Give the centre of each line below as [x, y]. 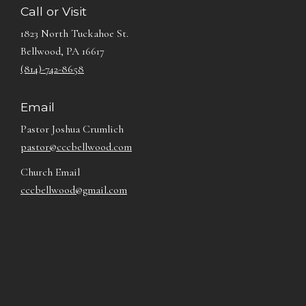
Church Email [50, 172]
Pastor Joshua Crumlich [72, 129]
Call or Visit [54, 12]
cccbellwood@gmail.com [74, 190]
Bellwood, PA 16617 [62, 52]
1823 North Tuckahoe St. [74, 34]
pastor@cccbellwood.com [76, 147]
